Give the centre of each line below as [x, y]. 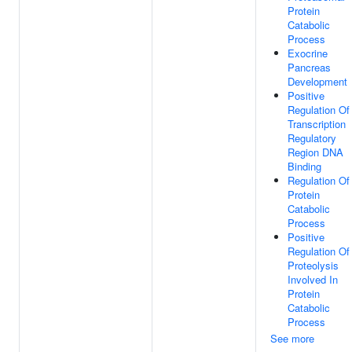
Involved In [313, 279]
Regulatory [312, 138]
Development [317, 81]
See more [292, 338]
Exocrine [308, 53]
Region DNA [315, 152]
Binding [304, 166]
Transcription [317, 124]
